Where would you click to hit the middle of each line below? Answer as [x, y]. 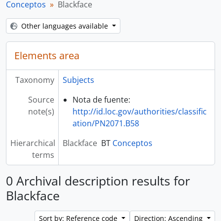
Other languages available [66, 26]
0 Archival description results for [98, 181]
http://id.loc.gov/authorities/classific [139, 111]
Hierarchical [33, 143]
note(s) [41, 111]
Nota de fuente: [101, 100]
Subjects [78, 80]
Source [41, 100]
